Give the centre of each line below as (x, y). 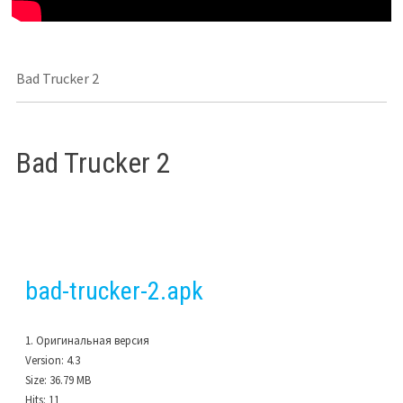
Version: (44, 361)
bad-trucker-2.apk (114, 291)
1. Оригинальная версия (87, 341)
